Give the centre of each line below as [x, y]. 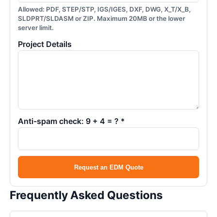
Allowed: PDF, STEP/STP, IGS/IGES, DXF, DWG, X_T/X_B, [104, 9]
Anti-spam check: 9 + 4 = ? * [71, 121]
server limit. [36, 28]
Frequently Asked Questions [86, 195]
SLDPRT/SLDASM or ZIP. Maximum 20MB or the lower [101, 18]
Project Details [45, 44]
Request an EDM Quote [108, 167]
